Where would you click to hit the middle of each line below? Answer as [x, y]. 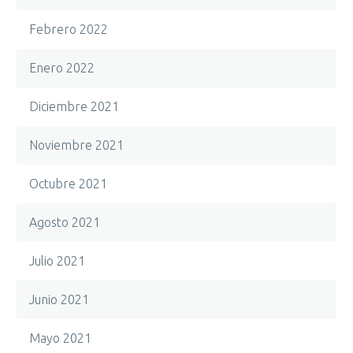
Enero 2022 [62, 68]
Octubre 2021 [68, 184]
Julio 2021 [57, 261]
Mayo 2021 [60, 338]
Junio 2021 [59, 299]
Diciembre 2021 [74, 106]
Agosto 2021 [65, 222]
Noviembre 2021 [76, 145]
